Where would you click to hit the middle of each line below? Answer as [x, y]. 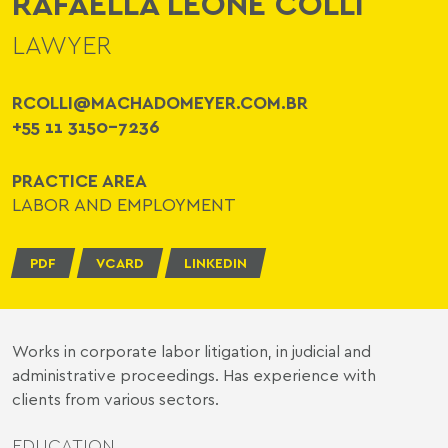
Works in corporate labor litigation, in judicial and [191, 351]
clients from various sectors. [115, 399]
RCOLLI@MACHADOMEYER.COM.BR [160, 102]
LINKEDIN [215, 262]
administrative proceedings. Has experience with [194, 375]
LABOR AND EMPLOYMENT [124, 204]
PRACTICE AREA [79, 180]
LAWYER [61, 44]
